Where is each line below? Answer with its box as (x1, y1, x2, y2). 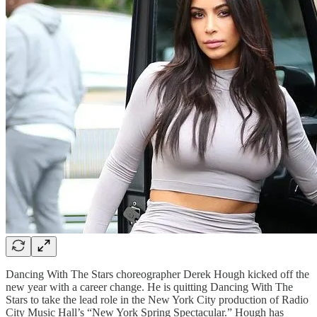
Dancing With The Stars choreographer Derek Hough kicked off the (6, 267, 309, 280)
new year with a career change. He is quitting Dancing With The (6, 280, 293, 293)
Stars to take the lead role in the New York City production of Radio (6, 293, 309, 306)
